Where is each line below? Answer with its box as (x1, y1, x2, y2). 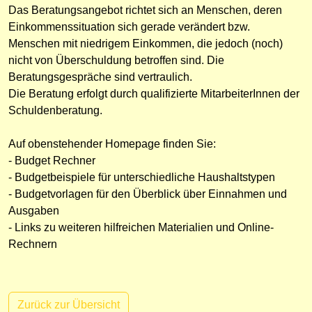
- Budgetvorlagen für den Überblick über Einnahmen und (8, 188, 287, 200)
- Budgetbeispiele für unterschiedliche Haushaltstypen (8, 171, 275, 183)
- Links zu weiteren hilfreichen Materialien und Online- (8, 221, 274, 233)
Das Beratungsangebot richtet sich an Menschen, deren (8, 4, 282, 16)
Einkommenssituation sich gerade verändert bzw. (8, 21, 250, 33)
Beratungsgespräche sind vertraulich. (8, 71, 192, 83)
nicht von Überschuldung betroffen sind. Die (8, 54, 224, 66)
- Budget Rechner (8, 155, 95, 166)
